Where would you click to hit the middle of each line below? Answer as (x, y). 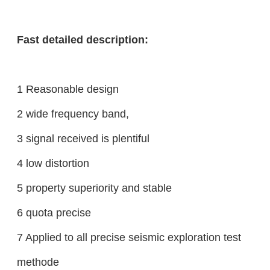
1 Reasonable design (67, 89)
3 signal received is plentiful (83, 138)
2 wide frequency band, (73, 113)
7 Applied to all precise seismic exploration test (129, 237)
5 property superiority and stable (94, 187)
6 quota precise (54, 212)
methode (38, 262)
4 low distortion (53, 163)
